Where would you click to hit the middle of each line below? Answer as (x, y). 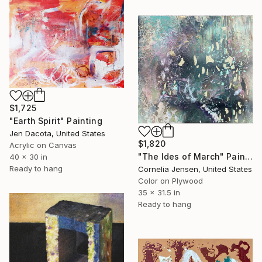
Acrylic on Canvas (43, 145)
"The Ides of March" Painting (249, 156)
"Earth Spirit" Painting (56, 120)
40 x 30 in (28, 156)
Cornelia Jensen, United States (195, 169)
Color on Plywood (170, 180)
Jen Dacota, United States (57, 133)
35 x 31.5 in (159, 192)
